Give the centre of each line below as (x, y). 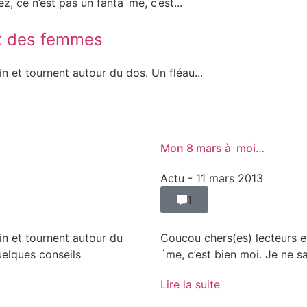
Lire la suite (190, 285)
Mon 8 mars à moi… (212, 148)
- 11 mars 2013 (225, 178)
